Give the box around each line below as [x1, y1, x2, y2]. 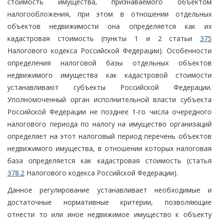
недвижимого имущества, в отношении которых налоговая [7, 143, 212, 153]
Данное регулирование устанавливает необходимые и [7, 185, 212, 195]
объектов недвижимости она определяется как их [7, 21, 212, 31]
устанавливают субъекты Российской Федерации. [7, 82, 212, 92]
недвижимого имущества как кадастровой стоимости [7, 70, 212, 80]
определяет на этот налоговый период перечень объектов [7, 131, 212, 141]
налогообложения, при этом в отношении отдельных [7, 9, 212, 19]
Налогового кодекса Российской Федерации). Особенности [7, 45, 212, 55]
